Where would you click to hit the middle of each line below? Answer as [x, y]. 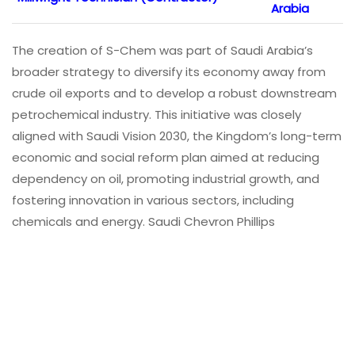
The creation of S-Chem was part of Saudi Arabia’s [162, 50]
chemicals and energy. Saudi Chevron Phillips [143, 221]
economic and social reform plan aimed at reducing [166, 157]
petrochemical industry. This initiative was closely [157, 114]
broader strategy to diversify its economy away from [169, 71]
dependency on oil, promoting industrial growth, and [166, 178]
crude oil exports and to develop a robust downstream [174, 93]
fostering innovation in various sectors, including [153, 200]
